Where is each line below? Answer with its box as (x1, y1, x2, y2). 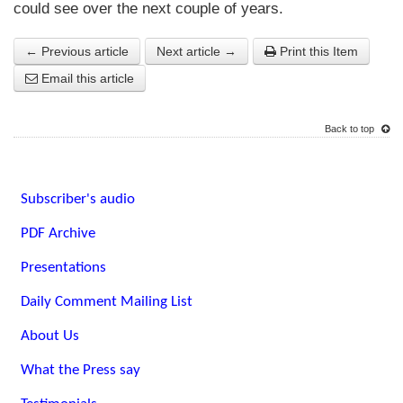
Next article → (157, 43, 237, 58)
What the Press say (21, 362, 140, 378)
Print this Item (276, 43, 358, 58)
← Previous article (25, 43, 129, 58)
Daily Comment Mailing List (21, 293, 193, 309)
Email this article (38, 70, 134, 85)
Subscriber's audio (21, 191, 135, 207)
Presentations (21, 259, 106, 275)
